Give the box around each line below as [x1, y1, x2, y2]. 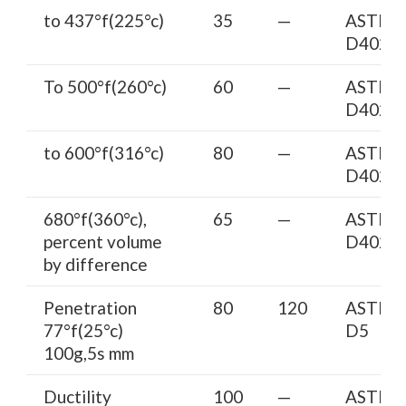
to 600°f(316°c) [43, 141, 164, 163]
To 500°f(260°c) [43, 75, 167, 97]
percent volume [43, 230, 162, 252]
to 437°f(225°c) [43, 9, 164, 31]
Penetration [43, 296, 137, 318]
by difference [43, 253, 148, 275]
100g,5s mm [43, 342, 134, 363]
